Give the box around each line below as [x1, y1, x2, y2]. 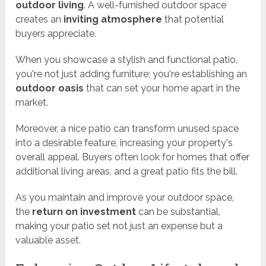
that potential [162, 13, 224, 25]
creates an [15, 13, 64, 25]
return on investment [32, 205, 137, 217]
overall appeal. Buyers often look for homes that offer [15, 151, 250, 163]
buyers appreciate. [15, 27, 97, 39]
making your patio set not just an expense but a [15, 220, 223, 232]
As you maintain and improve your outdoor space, [15, 191, 235, 203]
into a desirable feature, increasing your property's [15, 137, 233, 148]
